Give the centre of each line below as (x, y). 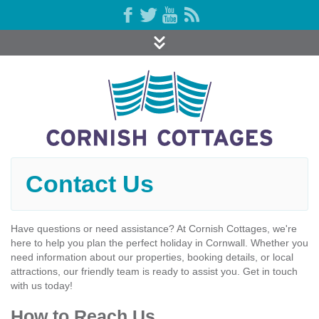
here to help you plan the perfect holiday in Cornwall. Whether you (159, 243)
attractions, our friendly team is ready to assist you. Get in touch (154, 271)
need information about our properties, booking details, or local (152, 257)
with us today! (42, 286)
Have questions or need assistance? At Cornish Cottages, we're (154, 229)
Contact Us (90, 184)
